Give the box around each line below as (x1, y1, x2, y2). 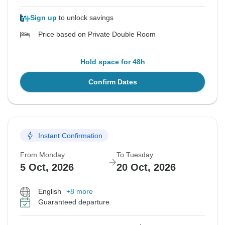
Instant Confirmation (38, 131, 102, 140)
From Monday (20, 151, 65, 159)
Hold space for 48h (80, 58, 145, 66)
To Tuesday (117, 151, 153, 159)
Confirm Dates (88, 78, 137, 86)
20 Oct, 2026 (117, 162, 176, 173)
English (38, 187, 61, 196)
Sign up (30, 14, 57, 22)
